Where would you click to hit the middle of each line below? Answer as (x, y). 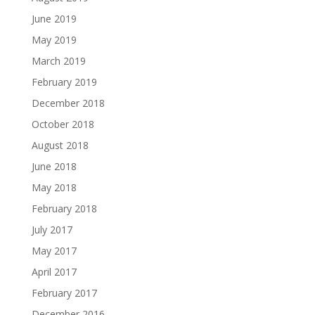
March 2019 (58, 60)
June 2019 (54, 18)
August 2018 (60, 145)
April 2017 (54, 271)
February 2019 (64, 82)
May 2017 (54, 250)
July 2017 (52, 229)
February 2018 (64, 208)
